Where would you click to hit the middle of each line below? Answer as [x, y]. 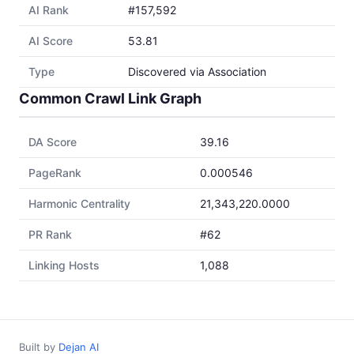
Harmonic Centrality [79, 203]
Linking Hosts [64, 265]
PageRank [55, 173]
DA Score [53, 142]
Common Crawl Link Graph [110, 98]
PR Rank [50, 234]
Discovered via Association [197, 72]
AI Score [51, 41]
